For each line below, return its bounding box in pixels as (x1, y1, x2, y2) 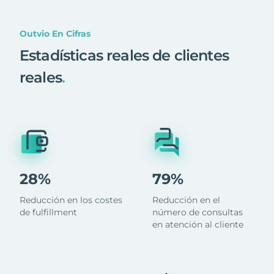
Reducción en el (152, 194, 220, 206)
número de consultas (152, 206, 243, 218)
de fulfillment (20, 206, 77, 218)
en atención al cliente (152, 218, 243, 230)
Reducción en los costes (20, 194, 122, 206)
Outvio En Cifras (20, 28, 91, 39)
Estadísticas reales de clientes (20, 46, 229, 64)
